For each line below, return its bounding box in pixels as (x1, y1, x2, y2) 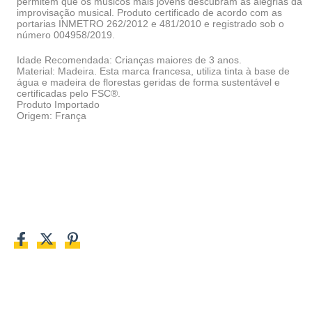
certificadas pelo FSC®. (17, 88, 120, 99)
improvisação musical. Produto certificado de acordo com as (17, 7, 282, 18)
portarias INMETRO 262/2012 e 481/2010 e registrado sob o (17, 18, 284, 29)
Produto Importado (17, 99, 100, 110)
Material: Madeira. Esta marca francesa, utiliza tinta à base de (17, 65, 290, 77)
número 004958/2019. (17, 29, 115, 40)
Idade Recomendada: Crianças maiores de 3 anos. (17, 54, 242, 65)
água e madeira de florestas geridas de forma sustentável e (17, 77, 280, 88)
